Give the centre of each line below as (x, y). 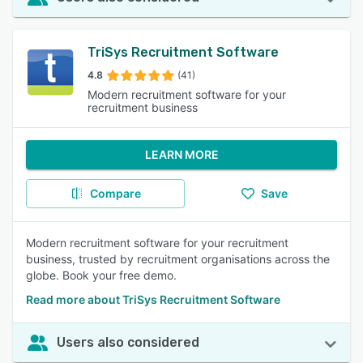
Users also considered (128, 342)
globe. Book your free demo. (101, 275)
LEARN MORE (181, 154)
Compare (115, 193)
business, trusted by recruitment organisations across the (178, 259)
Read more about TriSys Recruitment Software (153, 299)
